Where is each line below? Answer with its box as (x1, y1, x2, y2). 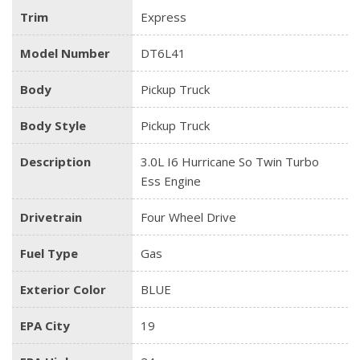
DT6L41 (141, 45, 186, 62)
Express (141, 9, 186, 26)
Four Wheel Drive (141, 209, 236, 226)
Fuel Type (20, 245, 78, 262)
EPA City (20, 317, 70, 334)
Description (20, 153, 91, 170)
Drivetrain (20, 209, 82, 226)
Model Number (20, 45, 110, 62)
